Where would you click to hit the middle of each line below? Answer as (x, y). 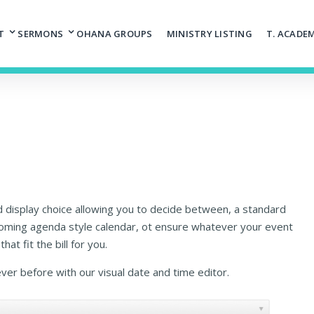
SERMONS (41, 33)
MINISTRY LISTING (209, 33)
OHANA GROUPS (115, 33)
